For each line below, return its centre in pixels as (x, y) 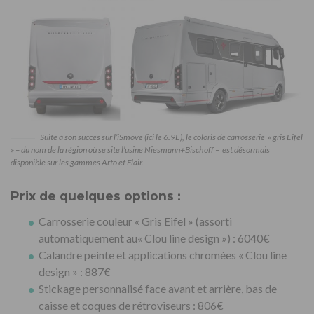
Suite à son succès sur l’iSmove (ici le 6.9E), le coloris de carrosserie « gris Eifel (171, 137)
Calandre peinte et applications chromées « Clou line (163, 255)
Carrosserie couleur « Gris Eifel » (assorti (135, 221)
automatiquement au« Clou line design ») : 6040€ (154, 238)
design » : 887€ (75, 272)
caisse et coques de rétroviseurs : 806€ (131, 306)
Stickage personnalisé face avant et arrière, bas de (158, 289)
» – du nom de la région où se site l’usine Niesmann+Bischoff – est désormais (140, 150)
